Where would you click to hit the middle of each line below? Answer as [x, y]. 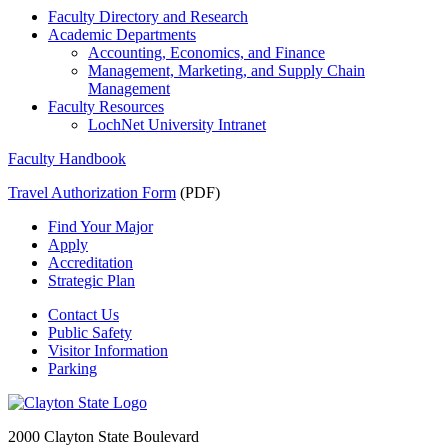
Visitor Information [108, 351]
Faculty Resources [106, 107]
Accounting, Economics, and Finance [206, 53]
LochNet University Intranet [177, 125]
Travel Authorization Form [92, 193]
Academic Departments [122, 35]
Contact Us [83, 315]
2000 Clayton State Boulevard [103, 437]
